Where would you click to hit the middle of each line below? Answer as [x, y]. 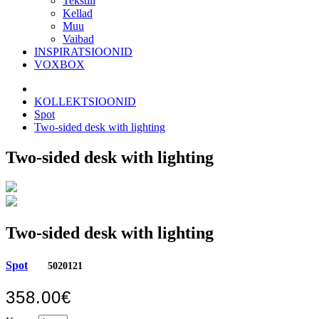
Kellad [78, 13]
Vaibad [78, 38]
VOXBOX [59, 64]
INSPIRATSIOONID [83, 51]
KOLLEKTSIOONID [85, 101]
